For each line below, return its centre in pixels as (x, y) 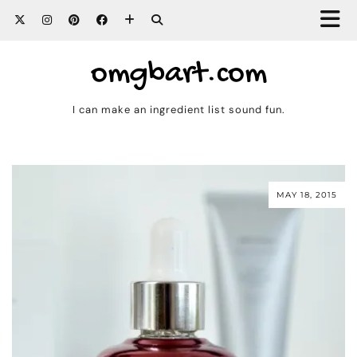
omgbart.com (178, 75)
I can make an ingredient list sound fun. (178, 110)
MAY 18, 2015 (307, 195)
